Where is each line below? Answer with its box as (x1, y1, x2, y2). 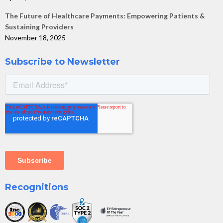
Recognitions (5, 182, 68, 193)
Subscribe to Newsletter (5, 56, 120, 68)
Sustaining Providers (5, 22, 74, 31)
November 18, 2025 (5, 33, 66, 42)
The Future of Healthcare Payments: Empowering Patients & (5, 11, 205, 20)
